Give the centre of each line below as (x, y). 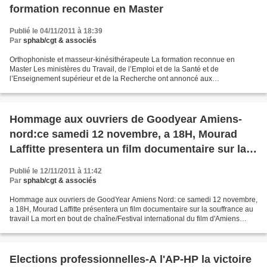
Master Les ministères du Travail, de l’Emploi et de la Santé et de (114, 69)
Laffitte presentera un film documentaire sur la (128, 149)
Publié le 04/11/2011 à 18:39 (56, 31)
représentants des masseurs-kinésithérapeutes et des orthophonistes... (124, 88)
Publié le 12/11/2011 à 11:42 (56, 171)
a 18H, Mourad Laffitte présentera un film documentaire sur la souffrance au (131, 209)
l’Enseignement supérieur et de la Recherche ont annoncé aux (111, 79)
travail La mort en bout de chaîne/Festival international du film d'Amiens (125, 219)
